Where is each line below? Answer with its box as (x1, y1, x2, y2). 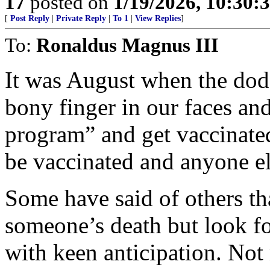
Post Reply (10, 14, 49, 23)
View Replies (135, 14, 181, 23)
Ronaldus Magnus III (36, 34, 219, 56)
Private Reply (56, 14, 106, 23)
